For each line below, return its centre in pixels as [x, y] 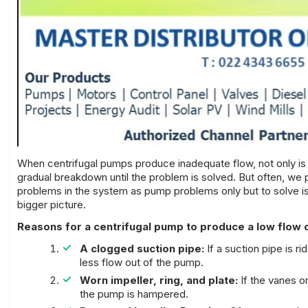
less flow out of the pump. [141, 263]
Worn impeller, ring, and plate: [158, 280]
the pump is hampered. [134, 294]
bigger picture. [52, 205]
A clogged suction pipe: [142, 249]
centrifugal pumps [90, 164]
